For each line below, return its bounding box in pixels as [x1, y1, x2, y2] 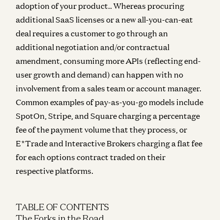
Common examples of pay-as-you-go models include [16, 97, 203, 107]
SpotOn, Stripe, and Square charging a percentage [16, 110, 200, 121]
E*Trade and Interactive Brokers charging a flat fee [16, 138, 202, 148]
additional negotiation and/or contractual [16, 42, 169, 52]
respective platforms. [16, 165, 93, 176]
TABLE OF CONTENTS [16, 200, 110, 213]
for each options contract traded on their [16, 152, 165, 162]
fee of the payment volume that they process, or [16, 124, 187, 135]
